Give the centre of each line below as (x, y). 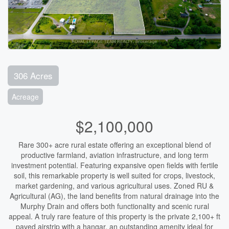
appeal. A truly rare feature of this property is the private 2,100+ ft (114, 216)
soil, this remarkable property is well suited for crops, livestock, (114, 175)
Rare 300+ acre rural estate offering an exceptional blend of (114, 145)
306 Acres (33, 75)
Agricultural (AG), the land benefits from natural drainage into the (114, 196)
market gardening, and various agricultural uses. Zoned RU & (114, 186)
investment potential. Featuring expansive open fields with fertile (114, 165)
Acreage (25, 97)
